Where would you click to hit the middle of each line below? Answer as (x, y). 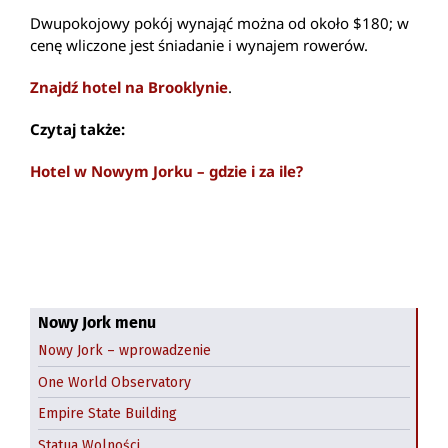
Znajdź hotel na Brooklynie (129, 87)
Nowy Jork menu (97, 323)
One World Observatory (114, 383)
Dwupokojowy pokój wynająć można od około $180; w (219, 23)
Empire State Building (107, 414)
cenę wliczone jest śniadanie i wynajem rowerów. (199, 45)
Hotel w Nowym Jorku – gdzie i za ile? (166, 171)
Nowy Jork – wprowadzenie (124, 351)
